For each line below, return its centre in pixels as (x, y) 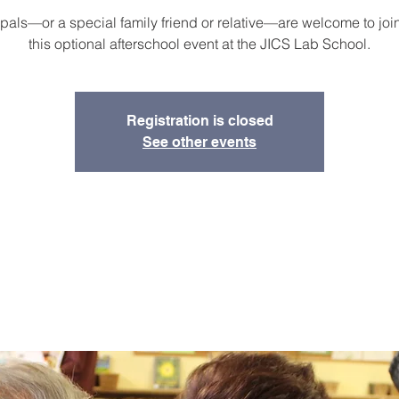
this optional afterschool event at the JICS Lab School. (199, 44)
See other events (199, 142)
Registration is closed (199, 121)
